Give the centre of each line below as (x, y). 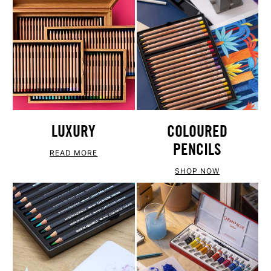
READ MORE (74, 153)
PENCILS (198, 149)
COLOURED (198, 131)
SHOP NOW (198, 171)
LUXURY (74, 131)
